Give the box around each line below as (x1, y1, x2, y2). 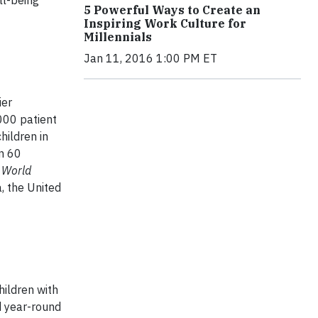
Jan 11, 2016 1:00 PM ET (84, 51, 217, 66)
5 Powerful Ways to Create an (84, 3, 261, 18)
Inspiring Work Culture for (84, 16, 246, 31)
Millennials (84, 30, 152, 45)
